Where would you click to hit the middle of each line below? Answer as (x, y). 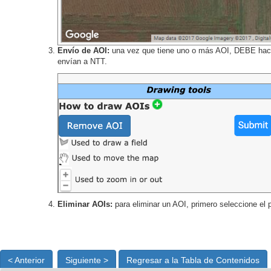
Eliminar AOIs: (86, 204)
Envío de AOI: (85, 51)
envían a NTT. (82, 62)
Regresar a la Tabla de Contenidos (193, 260)
